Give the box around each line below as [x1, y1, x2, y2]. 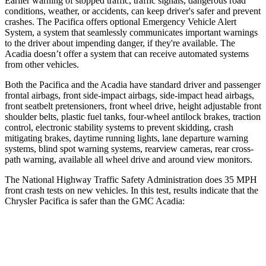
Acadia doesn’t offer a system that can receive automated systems [5, 48, 249, 59]
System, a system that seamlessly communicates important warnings [5, 27, 258, 37]
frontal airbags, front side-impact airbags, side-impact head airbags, [5, 90, 254, 100]
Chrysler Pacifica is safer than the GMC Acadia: [5, 195, 185, 206]
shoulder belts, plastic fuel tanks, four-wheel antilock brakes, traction [5, 111, 261, 122]
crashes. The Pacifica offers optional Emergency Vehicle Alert [5, 16, 236, 27]
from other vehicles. [5, 59, 79, 69]
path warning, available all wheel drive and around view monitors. [5, 154, 252, 164]
